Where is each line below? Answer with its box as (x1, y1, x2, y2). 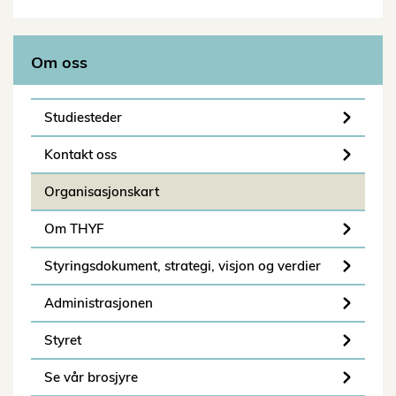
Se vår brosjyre (44, 369, 138, 386)
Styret (44, 331, 81, 349)
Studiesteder (44, 109, 122, 126)
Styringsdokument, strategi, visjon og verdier (44, 257, 321, 275)
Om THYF (44, 220, 104, 238)
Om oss (31, 52, 88, 73)
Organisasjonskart (44, 183, 159, 201)
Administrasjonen (44, 294, 153, 312)
